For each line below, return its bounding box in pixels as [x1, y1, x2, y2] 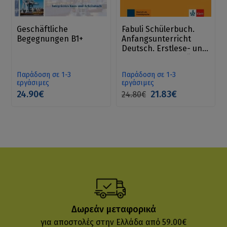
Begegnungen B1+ [17, 34, 84, 44]
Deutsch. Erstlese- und [121, 44, 207, 54]
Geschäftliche [17, 24, 68, 34]
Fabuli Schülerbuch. [121, 24, 195, 34]
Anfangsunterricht [121, 34, 191, 44]
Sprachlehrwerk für [121, 53, 195, 63]
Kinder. [121, 63, 148, 73]
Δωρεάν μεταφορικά [71, 204, 156, 215]
